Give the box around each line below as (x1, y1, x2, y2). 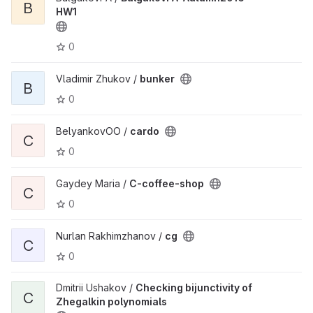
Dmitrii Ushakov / (56, 282, 136, 293)
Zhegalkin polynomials (56, 296, 167, 307)
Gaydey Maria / (56, 177, 129, 189)
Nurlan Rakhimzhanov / (56, 230, 165, 242)
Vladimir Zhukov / (56, 73, 140, 85)
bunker (140, 73, 175, 85)
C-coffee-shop (129, 177, 204, 189)
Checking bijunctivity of (136, 282, 252, 293)
